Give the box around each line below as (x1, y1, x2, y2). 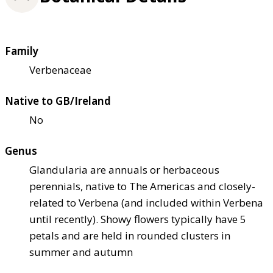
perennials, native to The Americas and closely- (29, 179, 255, 194)
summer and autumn (29, 245, 133, 260)
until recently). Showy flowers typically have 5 (29, 212, 246, 227)
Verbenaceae (29, 63, 91, 77)
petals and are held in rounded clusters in (29, 229, 230, 243)
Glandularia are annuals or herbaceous (29, 163, 219, 177)
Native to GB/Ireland (5, 94, 111, 108)
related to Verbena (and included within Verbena (29, 196, 263, 210)
